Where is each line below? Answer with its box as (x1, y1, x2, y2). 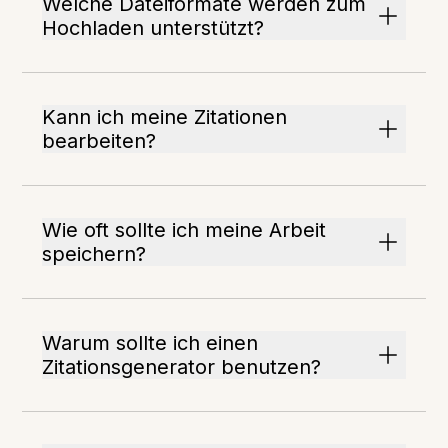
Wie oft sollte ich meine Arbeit (42, 218, 327, 242)
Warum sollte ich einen (42, 331, 259, 355)
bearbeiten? (42, 129, 157, 153)
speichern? (42, 242, 147, 266)
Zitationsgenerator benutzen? (42, 355, 322, 379)
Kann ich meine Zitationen (42, 105, 288, 129)
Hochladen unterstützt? (42, 16, 265, 40)
